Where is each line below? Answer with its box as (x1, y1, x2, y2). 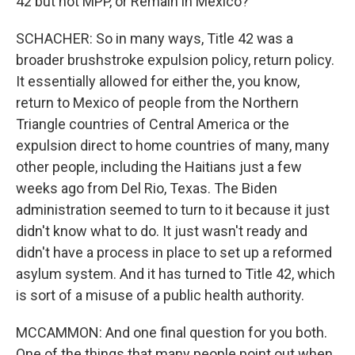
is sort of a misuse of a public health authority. (16, 287, 304, 303)
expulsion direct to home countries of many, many (16, 137, 330, 154)
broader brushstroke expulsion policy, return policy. (16, 52, 334, 68)
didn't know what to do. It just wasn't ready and (16, 223, 307, 239)
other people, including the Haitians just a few (16, 158, 302, 175)
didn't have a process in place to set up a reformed (16, 244, 332, 261)
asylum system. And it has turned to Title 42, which (16, 265, 335, 282)
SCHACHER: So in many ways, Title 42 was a (16, 30, 293, 47)
